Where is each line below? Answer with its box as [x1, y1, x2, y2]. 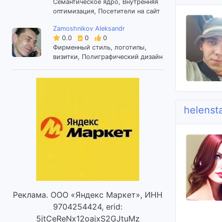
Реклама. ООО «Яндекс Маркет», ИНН [13, 189, 163, 200]
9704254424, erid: [53, 201, 122, 212]
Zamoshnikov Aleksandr [53, 24, 125, 32]
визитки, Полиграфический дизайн [53, 53, 163, 60]
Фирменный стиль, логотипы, [53, 43, 147, 51]
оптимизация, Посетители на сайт [53, 7, 160, 15]
